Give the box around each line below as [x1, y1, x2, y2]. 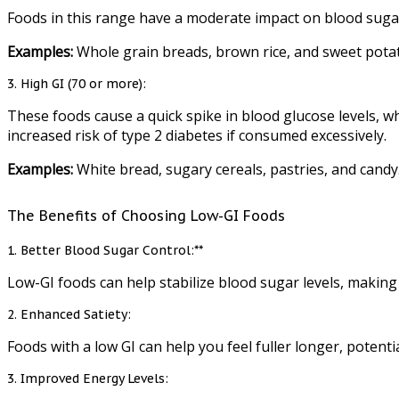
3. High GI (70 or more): [7, 76, 146, 93]
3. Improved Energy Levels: [7, 370, 168, 387]
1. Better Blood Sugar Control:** [7, 242, 203, 259]
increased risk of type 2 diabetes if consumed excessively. [7, 126, 387, 146]
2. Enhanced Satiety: [7, 306, 131, 323]
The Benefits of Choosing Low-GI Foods [7, 207, 285, 225]
